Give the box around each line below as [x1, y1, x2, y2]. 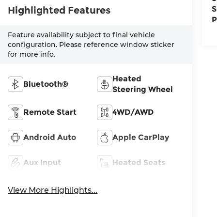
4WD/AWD [112, 107, 154, 117]
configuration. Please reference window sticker [8, 40, 175, 49]
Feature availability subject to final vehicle [8, 30, 155, 39]
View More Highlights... [8, 185, 98, 195]
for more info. [8, 49, 56, 59]
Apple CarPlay [112, 132, 170, 142]
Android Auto [23, 132, 77, 142]
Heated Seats [112, 157, 166, 167]
